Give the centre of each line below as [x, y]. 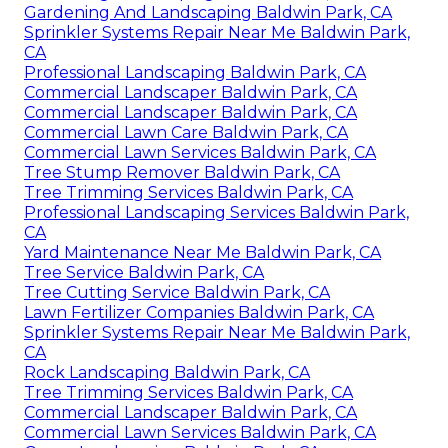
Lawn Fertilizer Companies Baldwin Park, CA [199, 313]
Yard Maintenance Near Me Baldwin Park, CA [202, 253]
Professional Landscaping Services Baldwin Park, [216, 213]
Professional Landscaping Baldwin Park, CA [195, 73]
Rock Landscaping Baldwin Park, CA [167, 373]
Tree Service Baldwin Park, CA [144, 273]
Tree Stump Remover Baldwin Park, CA [182, 173]
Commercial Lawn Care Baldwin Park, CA [186, 133]
